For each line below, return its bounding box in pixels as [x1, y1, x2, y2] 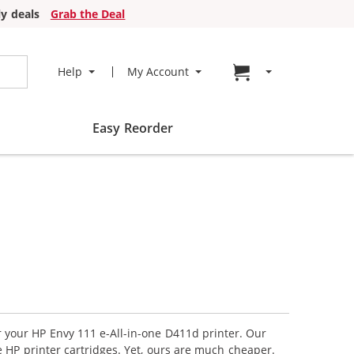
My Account [126, 64, 189, 79]
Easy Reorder [92, 119, 173, 137]
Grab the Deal [50, 6, 126, 21]
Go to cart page [258, 63, 341, 79]
